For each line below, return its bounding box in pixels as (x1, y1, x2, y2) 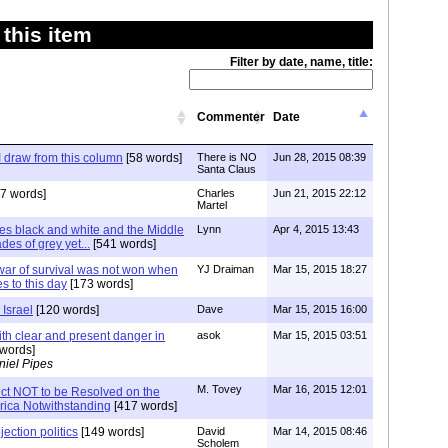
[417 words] (111, 399, 177, 413)
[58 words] (123, 151, 182, 165)
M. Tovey (197, 383, 242, 395)
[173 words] (67, 277, 133, 291)
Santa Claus (197, 163, 256, 175)
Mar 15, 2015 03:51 (273, 329, 367, 341)
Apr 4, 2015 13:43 (273, 223, 359, 235)
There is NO (197, 151, 257, 163)
